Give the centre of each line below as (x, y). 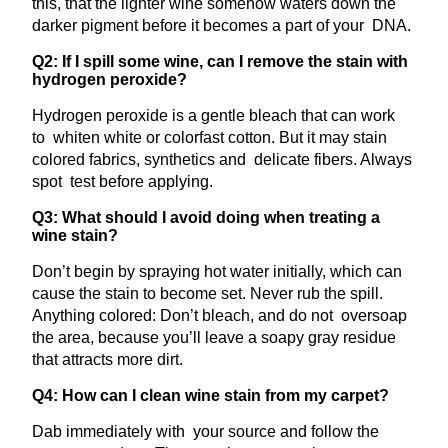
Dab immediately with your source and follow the (205, 431)
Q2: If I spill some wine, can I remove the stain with (220, 61)
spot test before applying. (122, 181)
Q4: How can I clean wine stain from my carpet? (210, 395)
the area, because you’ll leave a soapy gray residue (214, 337)
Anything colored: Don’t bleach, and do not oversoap (219, 315)
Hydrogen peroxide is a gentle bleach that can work (213, 115)
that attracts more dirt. (107, 359)
